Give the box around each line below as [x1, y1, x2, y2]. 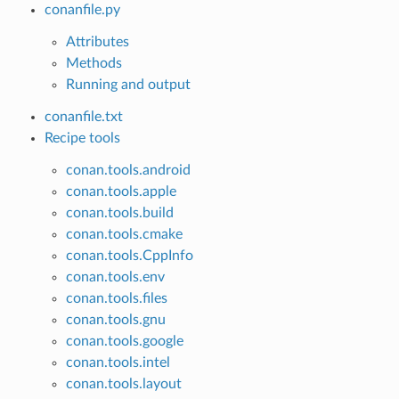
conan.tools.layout [65, 376, 182, 391]
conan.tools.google [65, 333, 183, 348]
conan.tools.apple [65, 183, 176, 199]
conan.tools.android [65, 162, 191, 177]
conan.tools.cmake [65, 226, 183, 241]
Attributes [65, 34, 129, 49]
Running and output [65, 77, 191, 92]
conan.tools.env [65, 269, 165, 284]
